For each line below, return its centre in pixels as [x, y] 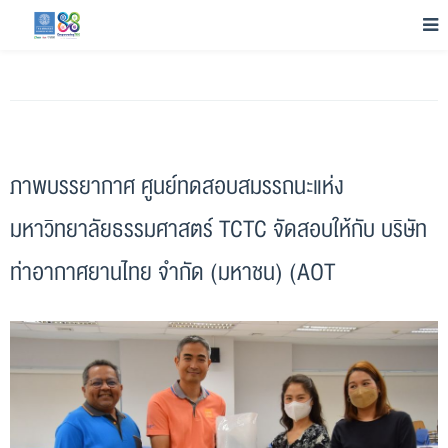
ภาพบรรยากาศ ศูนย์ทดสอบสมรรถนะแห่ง [177, 186]
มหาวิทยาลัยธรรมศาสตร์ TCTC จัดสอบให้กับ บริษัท [218, 229]
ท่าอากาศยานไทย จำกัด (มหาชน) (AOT [172, 272]
